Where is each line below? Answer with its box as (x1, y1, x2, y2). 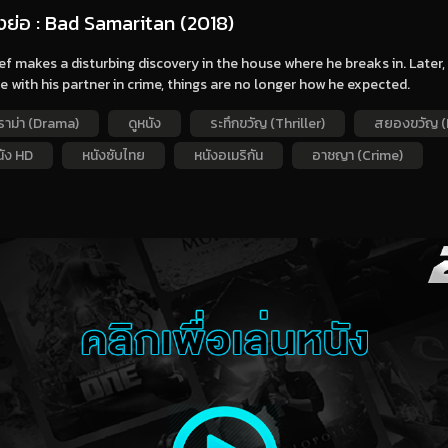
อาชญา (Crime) (311, 145, 403, 167)
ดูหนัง (127, 113, 161, 135)
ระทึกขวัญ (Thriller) (209, 113, 325, 135)
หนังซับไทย (81, 145, 145, 167)
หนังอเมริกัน (193, 145, 263, 167)
